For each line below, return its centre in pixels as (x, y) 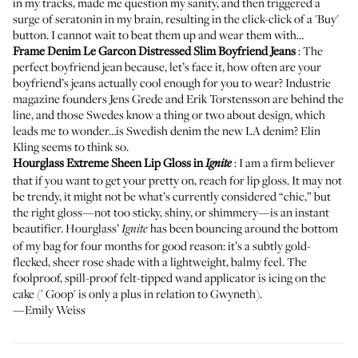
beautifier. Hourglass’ (67, 228)
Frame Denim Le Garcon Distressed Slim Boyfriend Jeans (154, 50)
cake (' (29, 293)
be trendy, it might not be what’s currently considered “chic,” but (172, 196)
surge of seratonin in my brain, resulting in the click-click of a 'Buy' (176, 18)
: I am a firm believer (283, 162)
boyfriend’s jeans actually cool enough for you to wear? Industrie (172, 82)
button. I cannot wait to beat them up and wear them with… (158, 34)
